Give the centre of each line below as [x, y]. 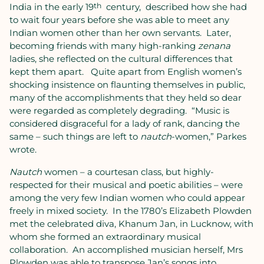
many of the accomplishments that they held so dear [126, 98]
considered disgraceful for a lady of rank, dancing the [125, 123]
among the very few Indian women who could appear [127, 198]
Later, [219, 33]
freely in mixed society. [59, 211]
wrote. [24, 149]
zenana [214, 46]
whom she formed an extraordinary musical [105, 237]
